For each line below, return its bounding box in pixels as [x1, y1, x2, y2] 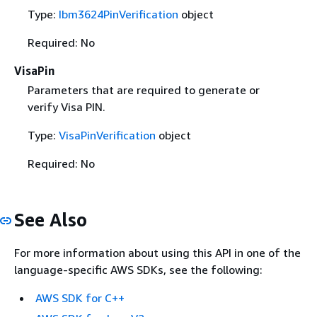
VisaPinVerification [58, 127, 156, 142]
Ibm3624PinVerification [58, 6, 178, 21]
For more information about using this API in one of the [14, 246, 301, 260]
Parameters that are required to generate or [27, 82, 260, 97]
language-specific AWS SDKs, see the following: [14, 263, 263, 277]
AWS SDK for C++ [35, 291, 125, 306]
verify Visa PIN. [27, 99, 105, 114]
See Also [14, 208, 87, 231]
